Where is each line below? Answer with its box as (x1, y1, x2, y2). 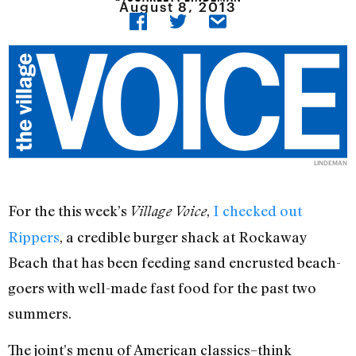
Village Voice (130, 203, 207, 220)
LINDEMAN (313, 159, 347, 168)
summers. (8, 304, 72, 323)
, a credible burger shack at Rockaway (60, 228, 307, 246)
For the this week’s (8, 202, 130, 220)
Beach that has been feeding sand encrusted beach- (8, 253, 341, 272)
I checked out (213, 202, 302, 220)
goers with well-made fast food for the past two (8, 279, 316, 297)
